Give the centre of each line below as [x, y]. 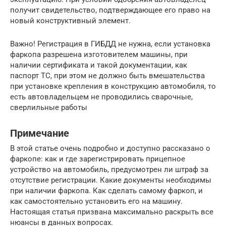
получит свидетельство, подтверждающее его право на [110, 10]
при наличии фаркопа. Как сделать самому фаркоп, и [106, 191]
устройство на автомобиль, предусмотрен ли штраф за [109, 170]
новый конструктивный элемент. [70, 21]
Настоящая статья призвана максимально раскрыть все [112, 212]
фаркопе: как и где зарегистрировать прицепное [98, 159]
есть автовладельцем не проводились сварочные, [101, 97]
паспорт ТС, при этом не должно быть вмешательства [107, 76]
